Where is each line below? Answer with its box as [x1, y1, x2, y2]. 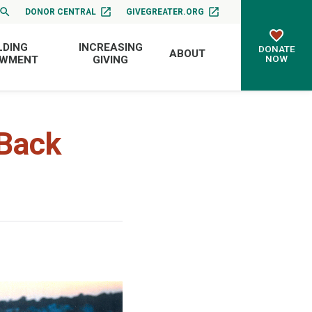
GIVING [93, 53, 129, 66]
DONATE [258, 43, 295, 54]
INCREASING [78, 40, 143, 54]
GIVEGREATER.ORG [126, 6, 205, 17]
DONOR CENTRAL [25, 6, 97, 17]
